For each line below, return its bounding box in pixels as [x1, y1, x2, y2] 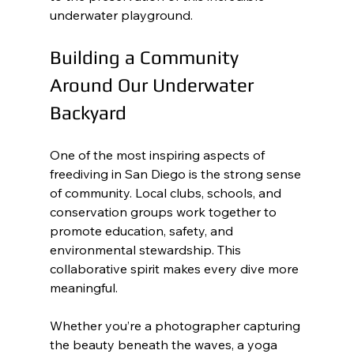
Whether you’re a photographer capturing [49, 318, 303, 333]
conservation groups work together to [49, 204, 280, 220]
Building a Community [49, 47, 243, 68]
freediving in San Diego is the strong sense [49, 166, 304, 182]
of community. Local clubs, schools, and [49, 185, 284, 201]
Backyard [49, 102, 126, 123]
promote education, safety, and [49, 223, 236, 239]
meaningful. [49, 280, 118, 296]
